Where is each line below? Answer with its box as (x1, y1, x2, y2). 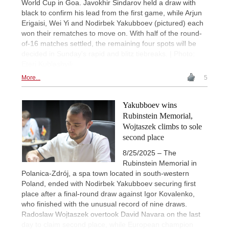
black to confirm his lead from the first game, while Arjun (21, 8, 202, 17)
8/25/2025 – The (123, 148, 176, 157)
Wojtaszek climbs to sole (123, 122, 202, 131)
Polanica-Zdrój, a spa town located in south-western (21, 169, 189, 177)
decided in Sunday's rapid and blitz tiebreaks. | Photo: (21, 49, 195, 58)
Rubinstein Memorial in (123, 158, 197, 167)
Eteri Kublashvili (21, 59, 73, 68)
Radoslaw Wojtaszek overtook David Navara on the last (21, 210, 200, 218)
